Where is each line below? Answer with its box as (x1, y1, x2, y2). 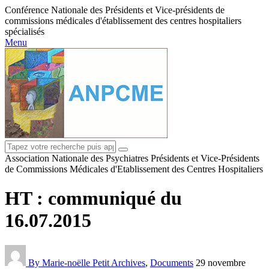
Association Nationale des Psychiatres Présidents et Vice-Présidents (5, 153, 259, 163)
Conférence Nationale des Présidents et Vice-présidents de (5, 5, 225, 15)
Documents (150, 257, 193, 268)
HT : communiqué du (5, 187, 182, 210)
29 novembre (196, 257, 246, 268)
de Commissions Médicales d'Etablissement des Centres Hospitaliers (5, 164, 263, 174)
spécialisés (5, 26, 44, 37)
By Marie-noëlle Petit (28, 257, 111, 268)
